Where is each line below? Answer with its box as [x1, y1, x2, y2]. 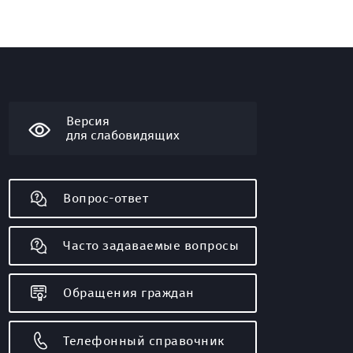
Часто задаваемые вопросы [63, 238, 239, 254]
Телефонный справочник [63, 333, 225, 348]
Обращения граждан [63, 285, 195, 301]
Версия [66, 113, 110, 129]
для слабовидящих [66, 128, 180, 143]
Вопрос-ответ [63, 191, 148, 206]
